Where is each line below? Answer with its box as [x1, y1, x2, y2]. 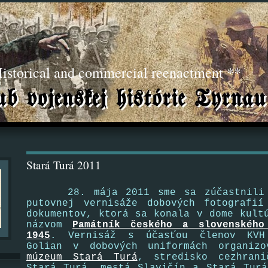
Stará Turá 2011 [26, 157, 101, 172]
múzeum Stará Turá [26, 252, 138, 263]
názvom [26, 220, 72, 230]
